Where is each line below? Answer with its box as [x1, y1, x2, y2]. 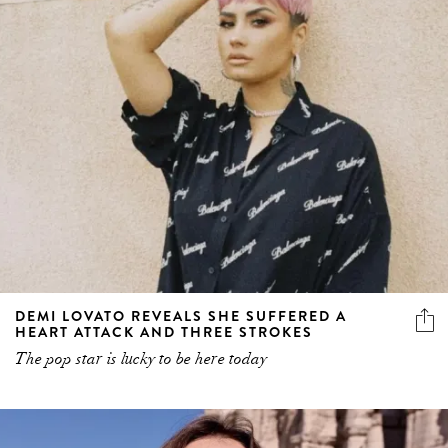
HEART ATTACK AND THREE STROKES [15, 322, 313, 343]
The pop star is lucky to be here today [15, 349, 267, 370]
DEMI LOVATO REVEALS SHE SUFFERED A [15, 306, 347, 327]
